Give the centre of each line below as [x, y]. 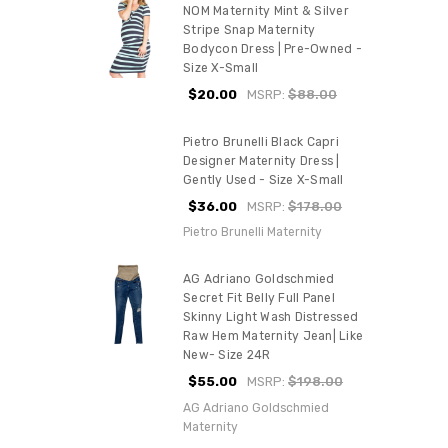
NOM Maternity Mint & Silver [266, 10]
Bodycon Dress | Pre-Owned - [272, 48]
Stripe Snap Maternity [249, 29]
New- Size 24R [227, 355]
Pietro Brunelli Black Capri [261, 141]
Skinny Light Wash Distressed [271, 317]
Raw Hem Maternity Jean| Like [273, 336]
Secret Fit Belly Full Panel [259, 298]
